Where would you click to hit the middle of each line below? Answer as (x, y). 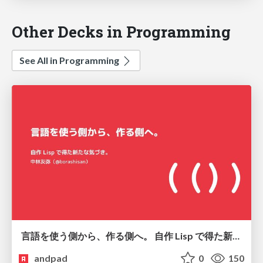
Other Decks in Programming (121, 32)
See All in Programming (70, 60)
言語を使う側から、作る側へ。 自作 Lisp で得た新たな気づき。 (236, 235)
